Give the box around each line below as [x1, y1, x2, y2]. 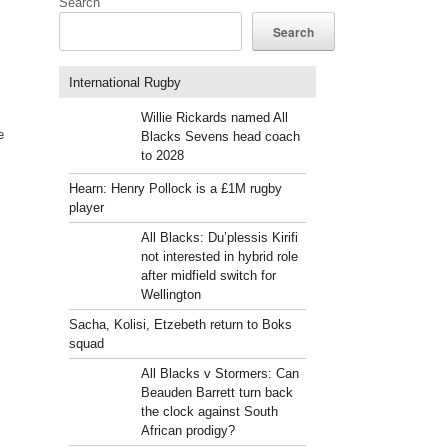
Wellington [140, 287, 201, 302]
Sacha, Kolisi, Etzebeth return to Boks [69, 317, 293, 332]
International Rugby [69, 74, 182, 90]
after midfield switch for [140, 268, 276, 283]
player [69, 200, 105, 215]
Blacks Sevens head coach [140, 129, 300, 144]
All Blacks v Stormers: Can [140, 366, 299, 381]
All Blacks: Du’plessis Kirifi [140, 230, 298, 245]
